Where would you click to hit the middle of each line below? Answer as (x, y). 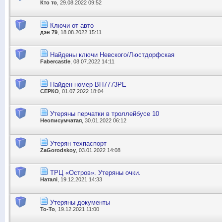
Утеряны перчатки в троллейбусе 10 (105, 114)
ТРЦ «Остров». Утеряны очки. (95, 173)
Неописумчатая (61, 121)
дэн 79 (49, 32)
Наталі (49, 180)
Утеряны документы (80, 202)
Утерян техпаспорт (78, 143)
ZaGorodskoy (58, 150)
